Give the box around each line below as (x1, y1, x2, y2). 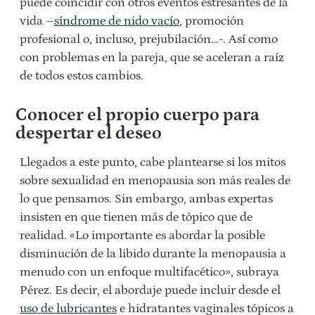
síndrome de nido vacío (54, 13, 179, 28)
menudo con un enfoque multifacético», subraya (20, 264, 279, 279)
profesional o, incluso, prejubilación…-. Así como (20, 32, 278, 46)
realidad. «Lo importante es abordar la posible (20, 228, 265, 243)
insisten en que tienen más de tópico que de (20, 210, 252, 224)
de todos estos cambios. (20, 68, 143, 83)
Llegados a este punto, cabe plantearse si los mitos (20, 155, 285, 169)
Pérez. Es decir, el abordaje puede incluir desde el (20, 283, 281, 297)
